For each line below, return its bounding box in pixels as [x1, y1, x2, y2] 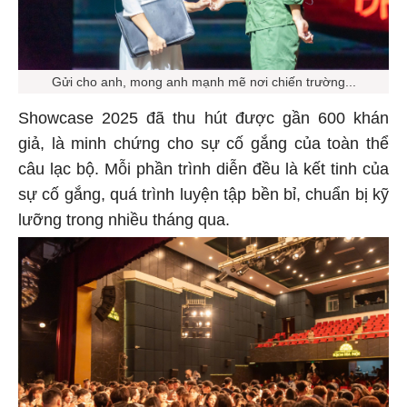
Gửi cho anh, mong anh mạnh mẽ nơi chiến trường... [51, 74, 356, 89]
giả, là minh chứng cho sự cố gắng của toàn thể [18, 134, 389, 153]
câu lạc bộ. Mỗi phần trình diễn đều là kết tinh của [18, 159, 389, 178]
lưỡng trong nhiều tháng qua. [18, 210, 230, 229]
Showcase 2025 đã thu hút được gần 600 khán [18, 108, 389, 127]
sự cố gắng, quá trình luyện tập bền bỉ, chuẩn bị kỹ [18, 184, 389, 203]
